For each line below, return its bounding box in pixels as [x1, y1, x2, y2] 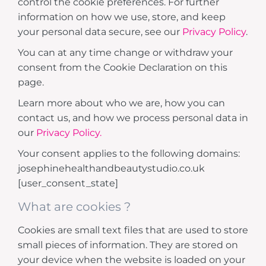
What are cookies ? [18, 199, 131, 214]
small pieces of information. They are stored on [18, 239, 238, 251]
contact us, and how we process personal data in [18, 112, 248, 123]
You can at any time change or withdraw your [18, 46, 233, 58]
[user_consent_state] [18, 177, 118, 189]
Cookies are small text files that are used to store [18, 224, 248, 236]
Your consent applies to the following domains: [18, 147, 240, 159]
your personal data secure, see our [18, 26, 182, 37]
